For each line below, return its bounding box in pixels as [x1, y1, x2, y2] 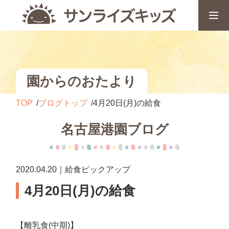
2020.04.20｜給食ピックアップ [16, 165, 131, 174]
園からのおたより [27, 73, 137, 89]
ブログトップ [38, 99, 88, 107]
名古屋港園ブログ [60, 122, 169, 137]
